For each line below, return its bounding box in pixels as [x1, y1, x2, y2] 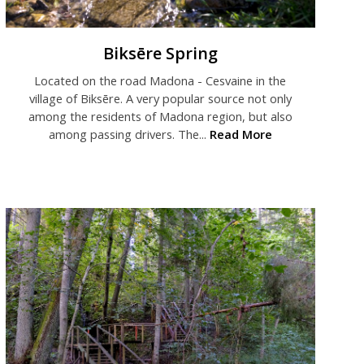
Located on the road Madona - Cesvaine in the [34, 72, 287, 89]
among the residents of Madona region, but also [28, 108, 292, 125]
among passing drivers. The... [48, 126, 210, 143]
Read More [209, 126, 272, 143]
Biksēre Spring [102, 42, 218, 65]
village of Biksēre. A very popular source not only [28, 90, 292, 107]
